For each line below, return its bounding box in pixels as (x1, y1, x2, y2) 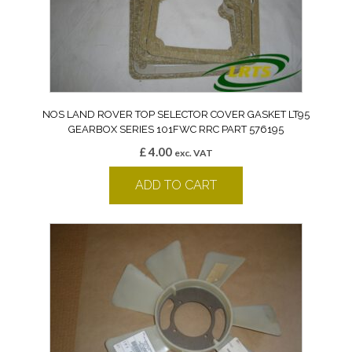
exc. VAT (174, 147, 213, 159)
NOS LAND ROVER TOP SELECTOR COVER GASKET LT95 (42, 108, 310, 121)
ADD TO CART (135, 178, 217, 193)
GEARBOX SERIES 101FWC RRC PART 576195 (68, 123, 284, 136)
